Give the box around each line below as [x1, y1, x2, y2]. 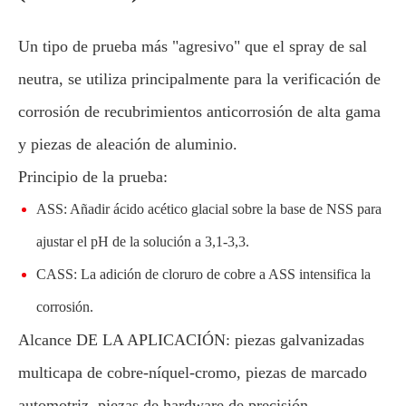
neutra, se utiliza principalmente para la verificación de [18, 69, 381, 88]
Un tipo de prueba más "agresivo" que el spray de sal [18, 36, 367, 55]
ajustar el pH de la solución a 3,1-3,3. [36, 233, 249, 249]
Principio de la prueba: [18, 167, 168, 186]
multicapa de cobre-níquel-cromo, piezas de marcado [18, 362, 367, 382]
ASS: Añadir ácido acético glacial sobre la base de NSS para [36, 200, 382, 217]
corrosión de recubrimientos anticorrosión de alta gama [18, 101, 381, 121]
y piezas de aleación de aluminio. [18, 134, 237, 153]
